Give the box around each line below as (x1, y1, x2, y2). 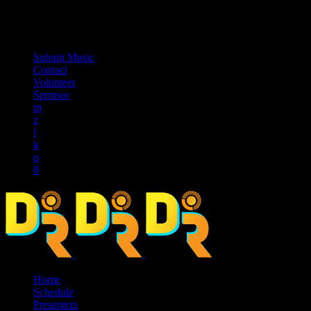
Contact (33, 63, 67, 76)
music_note (6, 16, 83, 35)
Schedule (33, 286, 74, 299)
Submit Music (33, 51, 94, 63)
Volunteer (33, 76, 76, 88)
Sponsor (33, 88, 69, 101)
